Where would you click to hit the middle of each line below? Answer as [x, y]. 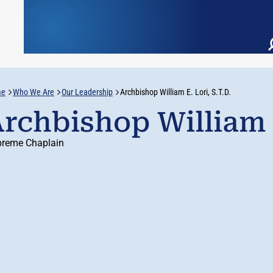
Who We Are [33, 92]
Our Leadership [87, 92]
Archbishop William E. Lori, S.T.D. [175, 92]
